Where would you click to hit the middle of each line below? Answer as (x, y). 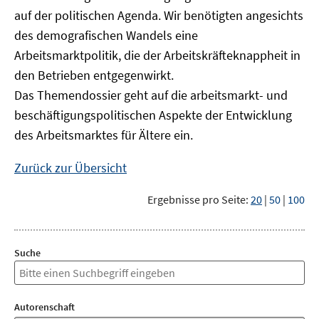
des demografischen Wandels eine (106, 35)
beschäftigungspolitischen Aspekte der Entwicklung (153, 115)
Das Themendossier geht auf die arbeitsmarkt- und (151, 95)
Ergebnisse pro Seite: (198, 199)
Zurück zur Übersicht (70, 168)
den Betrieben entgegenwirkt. (94, 75)
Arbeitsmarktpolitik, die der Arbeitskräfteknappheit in (157, 55)
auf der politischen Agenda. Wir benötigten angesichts (159, 15)
